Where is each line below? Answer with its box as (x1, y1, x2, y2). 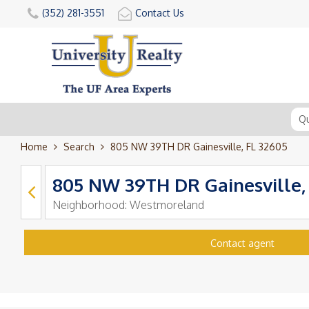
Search (63, 140, 94, 152)
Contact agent (210, 237, 275, 249)
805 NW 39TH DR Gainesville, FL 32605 (110, 140, 288, 152)
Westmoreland (130, 197, 204, 212)
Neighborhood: (52, 197, 130, 212)
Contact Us (135, 7, 184, 19)
